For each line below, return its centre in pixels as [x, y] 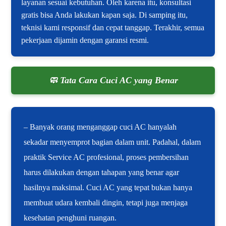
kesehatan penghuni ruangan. [70, 218]
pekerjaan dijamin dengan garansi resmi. [85, 40]
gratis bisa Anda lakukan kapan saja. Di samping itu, [105, 15]
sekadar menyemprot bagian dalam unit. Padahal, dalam [112, 142]
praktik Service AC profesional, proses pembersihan [106, 157]
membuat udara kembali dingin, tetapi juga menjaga [106, 203]
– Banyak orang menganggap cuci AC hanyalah [100, 127]
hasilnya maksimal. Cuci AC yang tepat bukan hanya [108, 188]
